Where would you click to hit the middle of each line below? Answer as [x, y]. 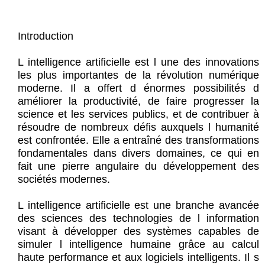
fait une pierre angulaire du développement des [138, 167]
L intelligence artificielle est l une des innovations [138, 62]
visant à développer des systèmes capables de [138, 232]
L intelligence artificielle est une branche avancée [138, 206]
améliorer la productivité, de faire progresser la [138, 101]
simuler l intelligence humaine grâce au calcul [138, 245]
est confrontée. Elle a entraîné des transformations [138, 140]
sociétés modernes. [64, 180]
